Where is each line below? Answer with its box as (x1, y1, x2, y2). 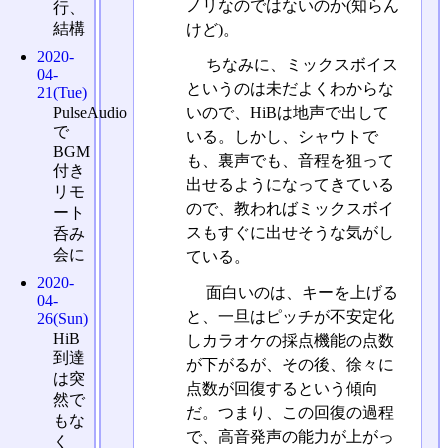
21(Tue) (37, 84, 88, 102)
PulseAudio (53, 103, 128, 121)
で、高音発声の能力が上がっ (185, 427, 394, 445)
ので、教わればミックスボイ (185, 200, 394, 218)
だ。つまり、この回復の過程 (185, 403, 394, 421)
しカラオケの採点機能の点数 (185, 331, 394, 349)
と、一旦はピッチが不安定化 (185, 307, 394, 325)
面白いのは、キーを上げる (201, 283, 398, 301)
